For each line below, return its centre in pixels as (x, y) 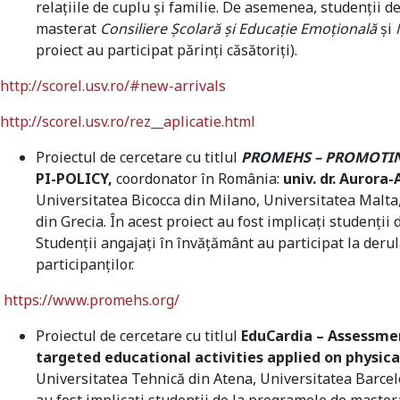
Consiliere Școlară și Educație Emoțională (238, 29)
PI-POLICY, (76, 179)
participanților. (85, 264)
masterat (68, 29)
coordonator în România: (200, 179)
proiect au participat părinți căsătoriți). (167, 50)
